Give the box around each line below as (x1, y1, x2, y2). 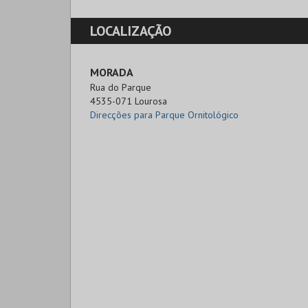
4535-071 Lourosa (90, 95, 167, 107)
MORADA (90, 65, 133, 79)
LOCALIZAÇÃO (90, 22, 171, 40)
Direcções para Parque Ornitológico (90, 109, 239, 121)
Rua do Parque (90, 81, 151, 93)
